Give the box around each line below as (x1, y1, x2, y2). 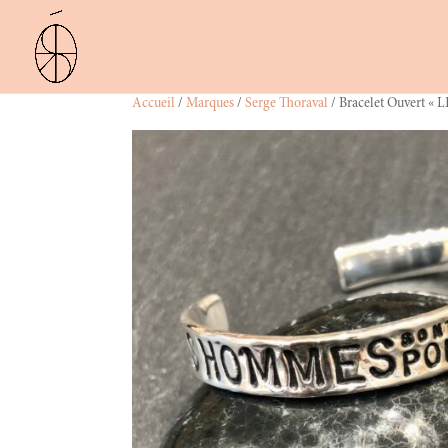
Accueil (132, 97, 175, 111)
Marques (186, 97, 234, 111)
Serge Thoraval (245, 97, 328, 111)
